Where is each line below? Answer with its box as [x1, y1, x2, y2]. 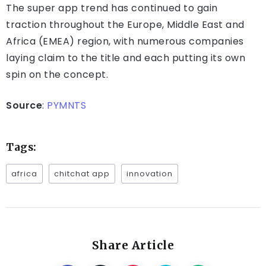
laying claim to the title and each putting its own [6, 51, 245, 65]
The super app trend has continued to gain [6, 1, 218, 15]
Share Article [91, 238, 175, 253]
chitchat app [54, 169, 110, 179]
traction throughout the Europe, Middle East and [6, 18, 245, 32]
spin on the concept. [6, 68, 108, 82]
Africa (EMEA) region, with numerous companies [6, 34, 244, 49]
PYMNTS [47, 99, 86, 113]
